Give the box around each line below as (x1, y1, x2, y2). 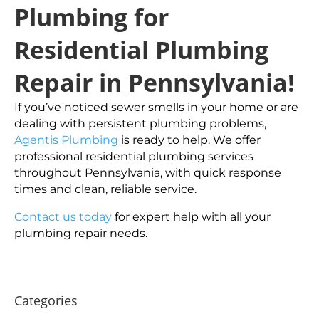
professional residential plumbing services (14, 150, 253, 163)
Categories (14, 292, 78, 309)
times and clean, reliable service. (14, 182, 197, 196)
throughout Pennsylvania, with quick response (14, 166, 281, 179)
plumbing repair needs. (14, 226, 147, 240)
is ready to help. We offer (118, 133, 261, 147)
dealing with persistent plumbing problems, (14, 117, 266, 130)
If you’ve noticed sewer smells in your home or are (14, 100, 298, 114)
